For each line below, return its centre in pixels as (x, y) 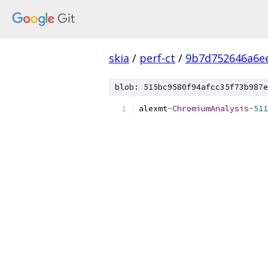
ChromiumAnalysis (211, 109)
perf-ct (157, 58)
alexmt (153, 109)
